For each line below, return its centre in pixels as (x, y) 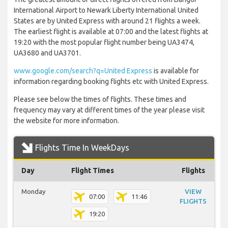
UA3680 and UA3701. (47, 53)
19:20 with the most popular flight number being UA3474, (104, 42)
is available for (176, 71)
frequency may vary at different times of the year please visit (109, 110)
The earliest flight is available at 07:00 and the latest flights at (111, 32)
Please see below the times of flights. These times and (100, 99)
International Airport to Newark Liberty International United (106, 10)
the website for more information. (66, 121)
